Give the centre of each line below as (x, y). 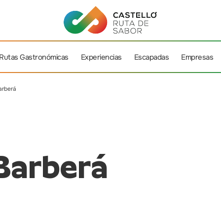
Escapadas (151, 57)
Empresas (197, 57)
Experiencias (101, 57)
